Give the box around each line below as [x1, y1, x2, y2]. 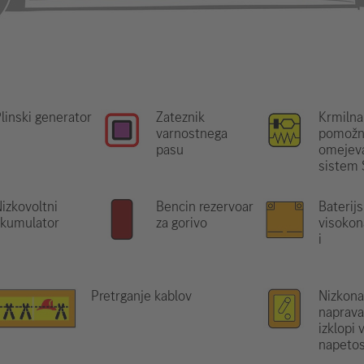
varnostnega [156, 123, 227, 143]
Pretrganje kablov [90, 286, 192, 305]
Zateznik [156, 107, 205, 127]
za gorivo [156, 213, 207, 232]
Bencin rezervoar [156, 197, 253, 216]
